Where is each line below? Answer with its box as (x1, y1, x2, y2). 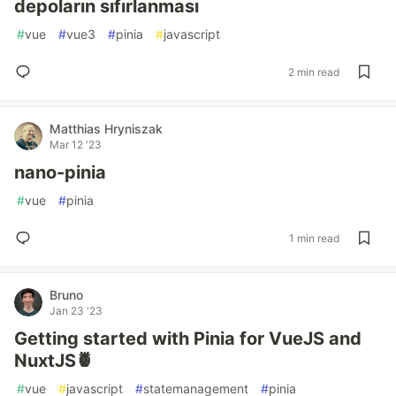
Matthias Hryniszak (49, 121, 163, 136)
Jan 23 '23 (49, 304, 103, 317)
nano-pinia (14, 162, 106, 183)
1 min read (289, 231, 339, 245)
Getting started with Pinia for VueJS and (14, 328, 362, 349)
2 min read (288, 65, 339, 79)
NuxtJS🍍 (14, 350, 94, 371)
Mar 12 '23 (49, 138, 102, 151)
